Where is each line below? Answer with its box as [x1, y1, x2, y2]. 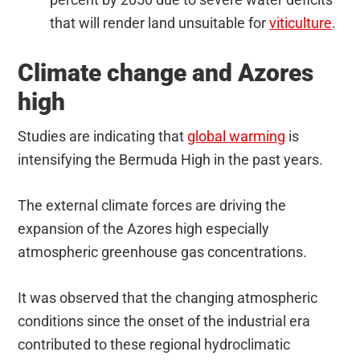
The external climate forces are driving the [18, 197, 287, 215]
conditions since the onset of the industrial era [18, 313, 311, 330]
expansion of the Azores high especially [18, 220, 270, 238]
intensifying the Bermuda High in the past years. [18, 151, 324, 169]
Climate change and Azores [18, 59, 314, 88]
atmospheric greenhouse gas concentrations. [18, 243, 308, 261]
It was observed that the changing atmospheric [18, 289, 318, 307]
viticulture [269, 14, 333, 32]
